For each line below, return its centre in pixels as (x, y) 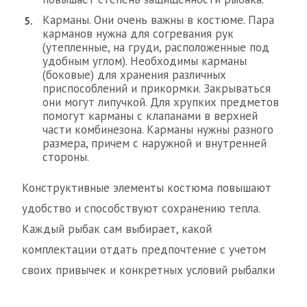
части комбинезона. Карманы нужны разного (158, 130)
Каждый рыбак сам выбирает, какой (117, 229)
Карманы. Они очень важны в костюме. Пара (158, 20)
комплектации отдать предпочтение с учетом (144, 249)
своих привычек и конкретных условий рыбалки (148, 270)
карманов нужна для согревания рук (138, 34)
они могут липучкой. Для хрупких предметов (161, 102)
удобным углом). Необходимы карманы (145, 61)
